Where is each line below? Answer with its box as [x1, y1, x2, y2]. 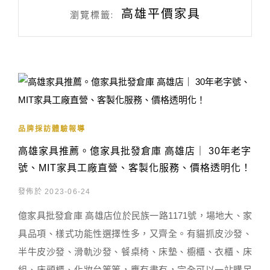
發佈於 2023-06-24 [18, 187, 91, 196]
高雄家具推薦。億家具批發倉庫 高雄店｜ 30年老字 [18, 146, 251, 156]
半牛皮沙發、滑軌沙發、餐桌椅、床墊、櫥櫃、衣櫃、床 [18, 246, 252, 257]
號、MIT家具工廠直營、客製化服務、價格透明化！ [18, 163, 251, 173]
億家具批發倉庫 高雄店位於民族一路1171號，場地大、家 [18, 210, 252, 221]
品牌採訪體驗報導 [18, 125, 86, 133]
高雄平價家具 [121, 7, 201, 20]
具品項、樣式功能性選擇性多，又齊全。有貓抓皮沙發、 [18, 228, 252, 239]
